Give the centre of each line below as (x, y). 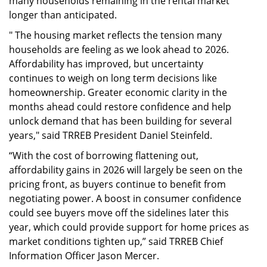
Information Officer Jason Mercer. (84, 255)
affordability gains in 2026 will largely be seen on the (126, 170)
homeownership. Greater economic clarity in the (118, 92)
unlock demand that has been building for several (120, 121)
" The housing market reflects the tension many (115, 35)
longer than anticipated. (63, 15)
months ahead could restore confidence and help (120, 106)
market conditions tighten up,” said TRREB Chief (116, 241)
